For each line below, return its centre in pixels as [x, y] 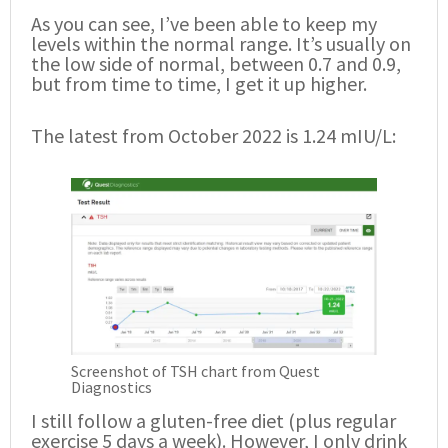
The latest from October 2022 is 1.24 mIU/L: [213, 135]
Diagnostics [111, 386]
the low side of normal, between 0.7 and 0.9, [216, 63]
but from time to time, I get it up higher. [199, 83]
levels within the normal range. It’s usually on [221, 43]
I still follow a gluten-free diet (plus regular [213, 420]
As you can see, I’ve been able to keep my [204, 23]
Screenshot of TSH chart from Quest [195, 370]
